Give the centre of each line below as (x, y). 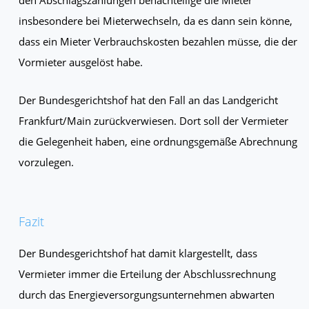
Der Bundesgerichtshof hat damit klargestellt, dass (138, 253)
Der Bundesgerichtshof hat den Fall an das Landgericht (148, 100)
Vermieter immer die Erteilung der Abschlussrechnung (147, 273)
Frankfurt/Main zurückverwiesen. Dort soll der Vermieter (153, 120)
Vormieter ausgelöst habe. (80, 62)
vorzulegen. (46, 162)
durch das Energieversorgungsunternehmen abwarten (146, 294)
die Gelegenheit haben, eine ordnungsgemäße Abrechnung (158, 141)
